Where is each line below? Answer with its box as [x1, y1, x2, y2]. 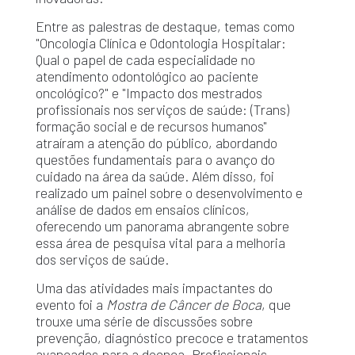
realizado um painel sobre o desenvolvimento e [35, 184, 303, 202]
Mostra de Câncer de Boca [105, 296, 261, 314]
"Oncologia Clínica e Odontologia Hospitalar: [35, 34, 286, 52]
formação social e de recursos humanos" [35, 117, 267, 136]
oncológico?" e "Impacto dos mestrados [35, 84, 262, 102]
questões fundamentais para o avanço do [35, 151, 275, 169]
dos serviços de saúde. [35, 250, 169, 269]
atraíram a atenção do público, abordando [35, 134, 277, 152]
